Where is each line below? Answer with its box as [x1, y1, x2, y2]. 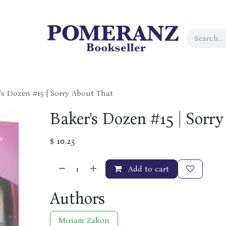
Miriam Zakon [58, 215, 109, 225]
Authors [49, 189, 105, 208]
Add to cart [125, 164, 169, 174]
